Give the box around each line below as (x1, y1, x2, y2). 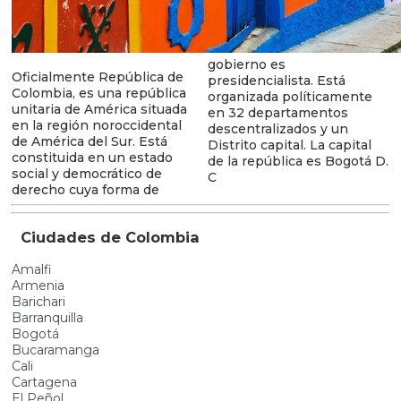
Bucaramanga (12, 341, 99, 358)
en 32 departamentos (207, 104, 348, 121)
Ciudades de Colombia (12, 228, 200, 247)
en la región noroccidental (12, 116, 182, 133)
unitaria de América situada (12, 100, 187, 117)
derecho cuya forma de (12, 181, 159, 198)
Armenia (12, 277, 64, 294)
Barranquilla (12, 309, 83, 326)
